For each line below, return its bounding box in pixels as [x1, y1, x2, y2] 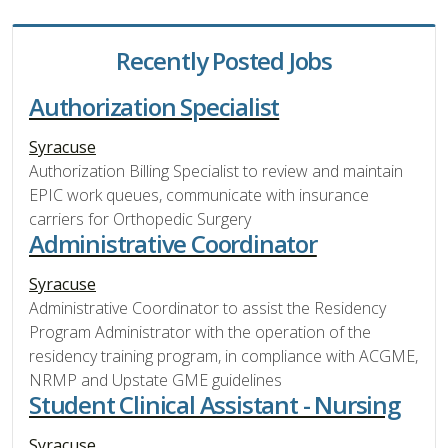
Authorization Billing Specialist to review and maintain [29, 159, 403, 182]
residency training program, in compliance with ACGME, [29, 344, 418, 367]
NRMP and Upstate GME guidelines [29, 368, 282, 391]
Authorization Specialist [29, 89, 280, 123]
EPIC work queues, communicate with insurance [29, 183, 369, 206]
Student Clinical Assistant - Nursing [29, 387, 400, 421]
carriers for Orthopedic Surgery [29, 207, 251, 230]
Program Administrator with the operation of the [29, 320, 371, 343]
